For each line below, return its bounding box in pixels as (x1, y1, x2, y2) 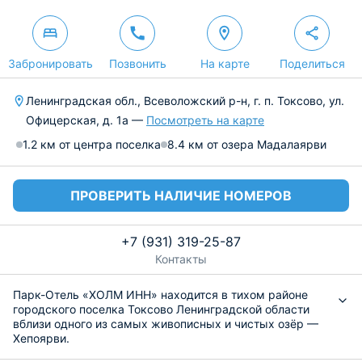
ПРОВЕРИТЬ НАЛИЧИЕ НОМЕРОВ (70, 187, 292, 204)
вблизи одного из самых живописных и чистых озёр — (13, 317, 318, 330)
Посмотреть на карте (146, 113, 264, 127)
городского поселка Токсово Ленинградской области (13, 302, 309, 316)
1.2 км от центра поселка (23, 137, 161, 151)
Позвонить (108, 57, 166, 70)
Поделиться (279, 57, 345, 70)
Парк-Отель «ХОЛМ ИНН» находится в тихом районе (13, 288, 308, 301)
